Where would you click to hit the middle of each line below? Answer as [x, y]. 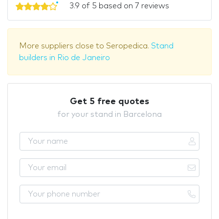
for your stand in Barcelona [109, 114]
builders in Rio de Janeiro [64, 57]
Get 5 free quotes [109, 101]
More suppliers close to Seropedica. [85, 46]
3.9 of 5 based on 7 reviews [118, 6]
